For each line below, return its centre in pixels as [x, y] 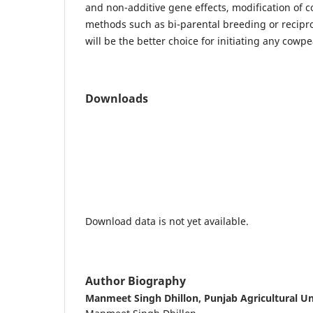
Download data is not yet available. [167, 221]
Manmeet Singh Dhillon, [145, 298]
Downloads [117, 98]
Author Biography [136, 281]
